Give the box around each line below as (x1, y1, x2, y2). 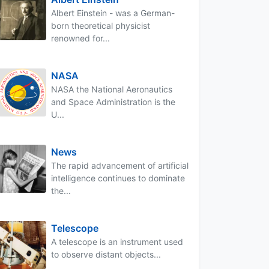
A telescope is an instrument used (51, 236, 183, 247)
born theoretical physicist (51, 20, 150, 31)
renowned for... (51, 32, 110, 43)
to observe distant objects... (51, 249, 161, 259)
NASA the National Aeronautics (51, 83, 172, 94)
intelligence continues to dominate (51, 172, 185, 183)
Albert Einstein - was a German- (51, 7, 175, 18)
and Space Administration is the (51, 96, 175, 107)
